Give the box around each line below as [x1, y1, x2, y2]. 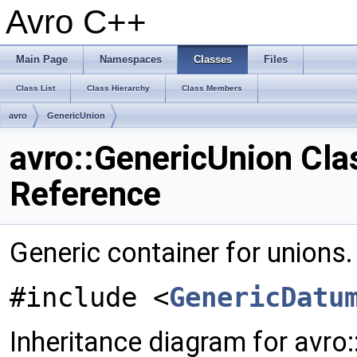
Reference [10, 175, 161, 214]
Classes [194, 53, 232, 65]
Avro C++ [6, 3, 147, 41]
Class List [16, 84, 55, 92]
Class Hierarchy [87, 84, 150, 92]
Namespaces [100, 53, 162, 65]
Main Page [16, 53, 68, 65]
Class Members [182, 84, 242, 92]
